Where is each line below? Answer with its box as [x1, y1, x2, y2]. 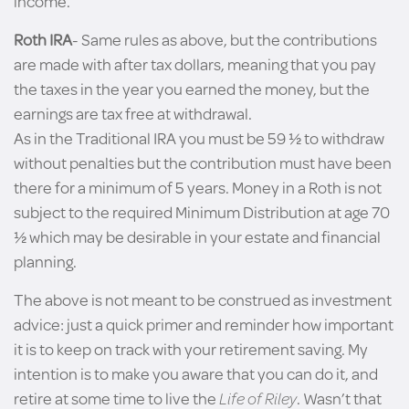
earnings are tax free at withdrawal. [14, 101, 252, 125]
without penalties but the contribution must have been [14, 151, 392, 174]
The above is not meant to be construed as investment [14, 288, 392, 311]
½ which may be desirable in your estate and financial [14, 225, 381, 248]
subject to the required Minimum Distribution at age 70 [14, 200, 390, 224]
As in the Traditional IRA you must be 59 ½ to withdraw [14, 126, 384, 150]
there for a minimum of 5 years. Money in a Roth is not [14, 175, 382, 199]
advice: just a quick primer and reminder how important [14, 312, 393, 336]
